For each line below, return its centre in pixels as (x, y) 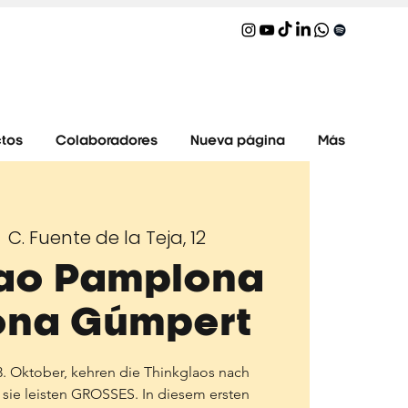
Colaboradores (107, 142)
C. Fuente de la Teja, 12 (107, 237)
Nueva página (238, 142)
